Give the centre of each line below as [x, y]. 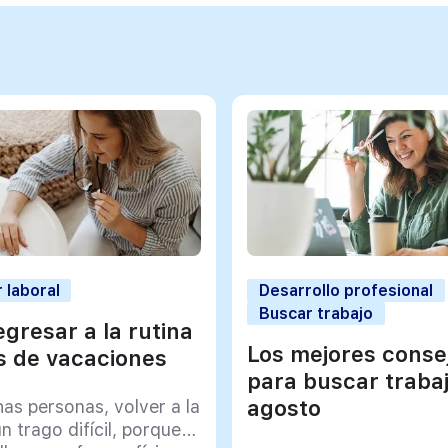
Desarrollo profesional [346, 290]
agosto [284, 407]
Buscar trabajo [316, 313]
